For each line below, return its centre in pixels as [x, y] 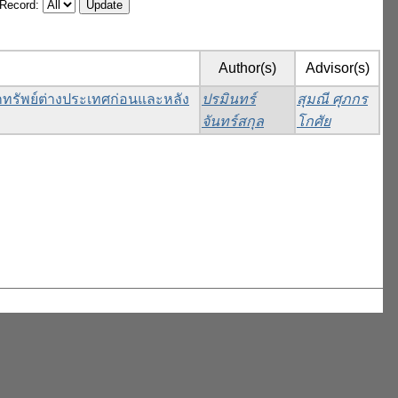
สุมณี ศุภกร [332, 99]
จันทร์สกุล [233, 122]
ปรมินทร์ [229, 99]
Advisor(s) [337, 68]
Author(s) [247, 68]
